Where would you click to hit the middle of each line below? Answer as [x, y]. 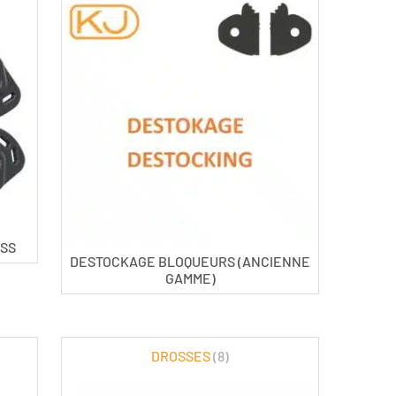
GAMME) [190, 278]
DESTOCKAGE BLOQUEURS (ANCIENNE [190, 262]
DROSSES [183, 356]
